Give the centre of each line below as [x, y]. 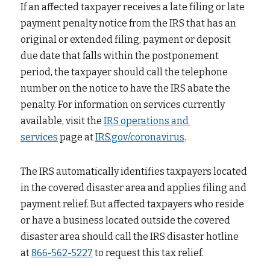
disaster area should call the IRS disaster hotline [130, 237]
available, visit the [61, 121]
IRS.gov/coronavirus [140, 137]
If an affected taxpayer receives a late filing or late [133, 7]
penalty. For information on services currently [123, 105]
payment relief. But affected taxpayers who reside [132, 204]
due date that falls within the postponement [120, 56]
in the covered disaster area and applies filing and [133, 188]
